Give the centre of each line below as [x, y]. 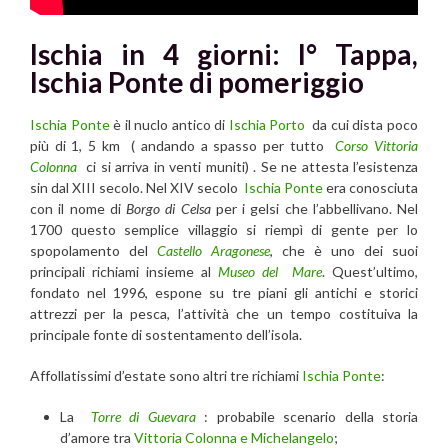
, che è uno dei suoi [344, 250]
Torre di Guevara [143, 416]
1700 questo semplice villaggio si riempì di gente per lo [224, 229]
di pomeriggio [276, 81]
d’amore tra [97, 437]
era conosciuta [370, 187]
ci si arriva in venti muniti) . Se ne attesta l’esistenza [247, 166]
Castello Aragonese [213, 250]
